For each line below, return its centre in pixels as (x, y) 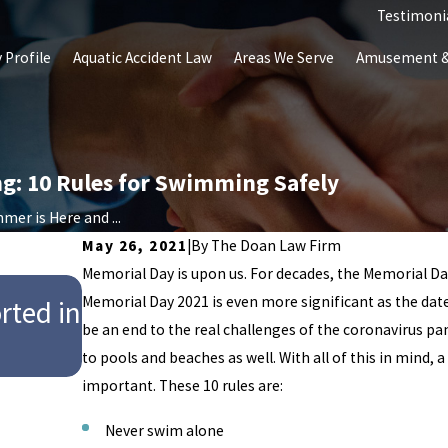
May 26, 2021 (134, 245)
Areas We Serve (283, 58)
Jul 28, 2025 (120, 282)
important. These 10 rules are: (182, 385)
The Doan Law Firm (276, 245)
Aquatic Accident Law (142, 58)
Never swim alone (164, 430)
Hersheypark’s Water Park (238, 355)
